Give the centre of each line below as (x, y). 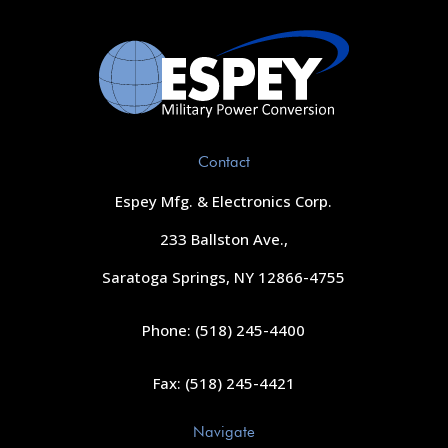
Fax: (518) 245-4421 (223, 383)
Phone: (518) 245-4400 (224, 330)
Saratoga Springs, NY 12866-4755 (224, 277)
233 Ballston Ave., (223, 239)
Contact (223, 162)
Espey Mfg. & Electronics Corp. (224, 201)
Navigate (223, 432)
